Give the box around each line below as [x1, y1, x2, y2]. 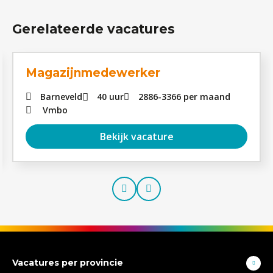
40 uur [97, 91, 124, 102]
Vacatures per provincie [12, 257, 123, 268]
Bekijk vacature [99, 130, 174, 143]
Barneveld [40, 91, 82, 102]
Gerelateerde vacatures [12, 21, 175, 37]
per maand [183, 91, 230, 102]
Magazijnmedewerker [26, 66, 160, 80]
